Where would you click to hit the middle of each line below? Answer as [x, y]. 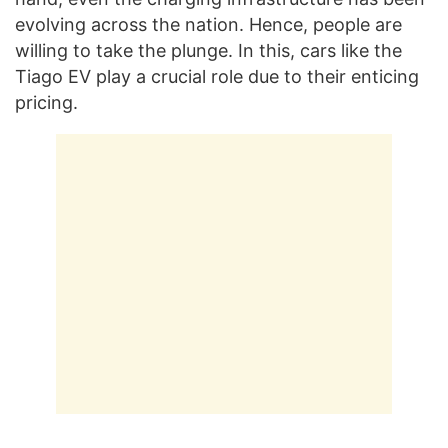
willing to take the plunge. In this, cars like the [208, 51]
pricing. [46, 103]
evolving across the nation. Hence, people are [208, 25]
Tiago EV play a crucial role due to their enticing [217, 77]
